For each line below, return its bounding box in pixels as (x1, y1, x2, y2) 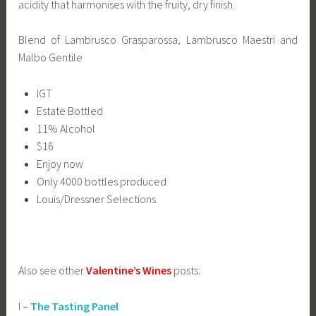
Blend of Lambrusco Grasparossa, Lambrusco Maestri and (18, 32, 298, 47)
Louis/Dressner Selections (36, 191, 156, 206)
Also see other (18, 263, 87, 278)
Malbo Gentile (18, 50, 83, 65)
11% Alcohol (36, 121, 95, 135)
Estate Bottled (36, 103, 103, 118)
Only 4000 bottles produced (36, 174, 166, 188)
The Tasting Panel (30, 298, 119, 313)
